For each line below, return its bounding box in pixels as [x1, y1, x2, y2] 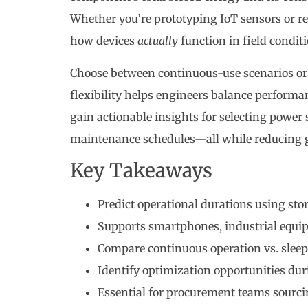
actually [137, 34, 178, 48]
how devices [69, 34, 137, 48]
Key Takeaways [69, 158, 212, 184]
